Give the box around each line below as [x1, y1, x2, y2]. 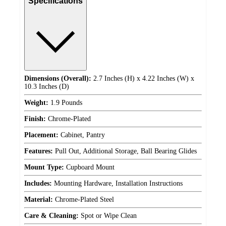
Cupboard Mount [64, 163, 115, 172]
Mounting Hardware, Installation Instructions [52, 180, 183, 188]
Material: [24, 196, 53, 204]
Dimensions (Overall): [24, 75, 91, 83]
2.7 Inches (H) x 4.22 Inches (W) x [91, 75, 194, 83]
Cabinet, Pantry [59, 131, 105, 139]
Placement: [24, 131, 59, 139]
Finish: [24, 115, 46, 123]
